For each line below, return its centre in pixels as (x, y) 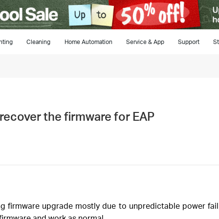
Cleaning (39, 42)
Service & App (145, 42)
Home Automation (88, 42)
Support (188, 42)
